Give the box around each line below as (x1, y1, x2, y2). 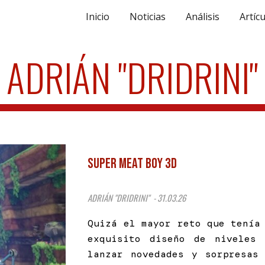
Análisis (186, 10, 219, 23)
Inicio (86, 10, 109, 23)
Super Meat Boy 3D (88, 155, 177, 172)
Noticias (130, 10, 166, 23)
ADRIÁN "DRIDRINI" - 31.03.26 (88, 192, 186, 204)
